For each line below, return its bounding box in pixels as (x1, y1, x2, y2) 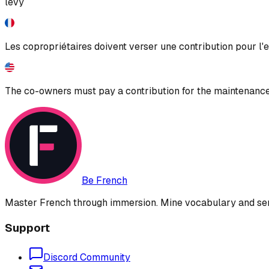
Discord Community (43, 251, 130, 264)
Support (5, 220, 50, 235)
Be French (82, 174, 127, 187)
